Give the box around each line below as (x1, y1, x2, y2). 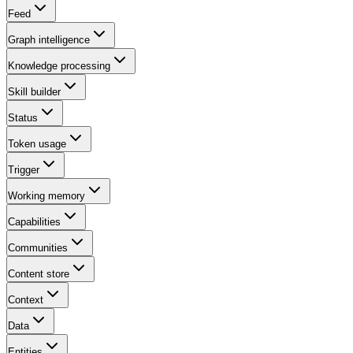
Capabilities (8, 216, 61, 228)
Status (8, 112, 38, 124)
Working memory (8, 190, 85, 202)
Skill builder (8, 86, 61, 98)
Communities (8, 242, 68, 254)
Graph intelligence (8, 34, 90, 46)
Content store (8, 268, 69, 280)
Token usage (8, 138, 66, 150)
